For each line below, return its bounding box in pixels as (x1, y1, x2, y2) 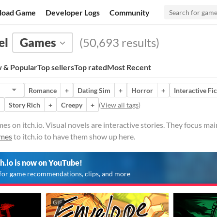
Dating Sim (77, 86, 110, 94)
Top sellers (37, 62, 74, 72)
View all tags (101, 100, 139, 109)
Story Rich (9, 100, 40, 109)
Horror (131, 86, 153, 94)
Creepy (61, 100, 82, 109)
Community (109, 7, 150, 17)
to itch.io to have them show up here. (12, 132, 135, 141)
